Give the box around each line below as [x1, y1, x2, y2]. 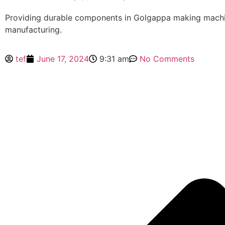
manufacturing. [5, 25, 62, 35]
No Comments [140, 54, 194, 64]
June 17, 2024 [37, 54, 89, 64]
